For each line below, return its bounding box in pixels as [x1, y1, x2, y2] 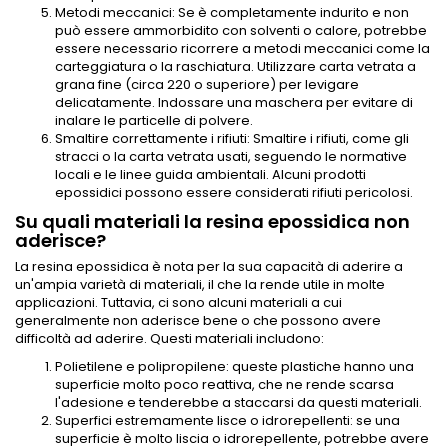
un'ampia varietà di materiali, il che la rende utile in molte [15, 275, 385, 295]
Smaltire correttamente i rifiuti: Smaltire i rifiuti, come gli [55, 129, 409, 149]
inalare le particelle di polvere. [55, 111, 253, 131]
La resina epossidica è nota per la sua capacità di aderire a [15, 257, 403, 277]
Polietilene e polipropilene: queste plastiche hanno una [55, 357, 414, 377]
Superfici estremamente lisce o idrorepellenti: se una [55, 411, 400, 431]
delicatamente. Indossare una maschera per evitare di [55, 93, 413, 113]
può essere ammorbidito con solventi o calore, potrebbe [55, 21, 427, 41]
